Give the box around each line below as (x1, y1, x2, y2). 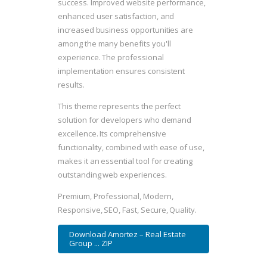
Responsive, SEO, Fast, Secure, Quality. (58, 204, 197, 216)
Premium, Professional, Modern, (58, 191, 173, 202)
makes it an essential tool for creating (58, 156, 193, 167)
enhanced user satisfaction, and (58, 11, 175, 22)
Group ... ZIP (69, 237, 113, 249)
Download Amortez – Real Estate (69, 228, 186, 240)
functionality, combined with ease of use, (58, 142, 204, 153)
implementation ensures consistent (58, 66, 185, 77)
